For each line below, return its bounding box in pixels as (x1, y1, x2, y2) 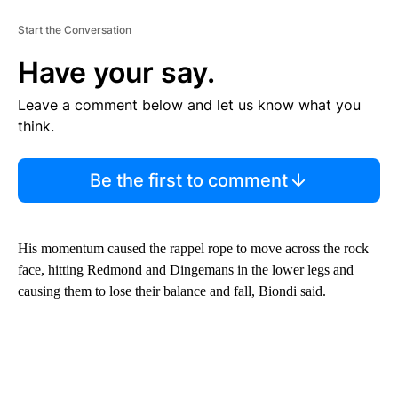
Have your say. (18, 55, 215, 91)
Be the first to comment (89, 170, 288, 192)
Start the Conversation (18, 23, 131, 37)
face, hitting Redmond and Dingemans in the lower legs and (18, 262, 354, 278)
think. (18, 117, 54, 136)
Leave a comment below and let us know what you (18, 96, 361, 115)
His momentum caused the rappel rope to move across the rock (18, 241, 369, 257)
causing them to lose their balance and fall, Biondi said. (18, 283, 326, 299)
